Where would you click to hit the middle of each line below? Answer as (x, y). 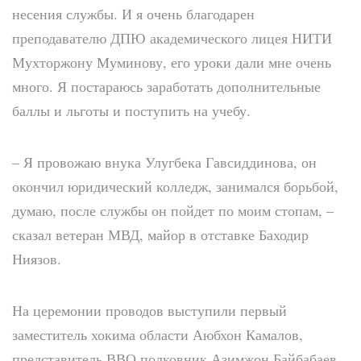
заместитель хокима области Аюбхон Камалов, (158, 334)
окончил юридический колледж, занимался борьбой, (175, 186)
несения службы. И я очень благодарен (133, 13)
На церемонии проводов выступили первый (149, 310)
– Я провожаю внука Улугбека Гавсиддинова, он (164, 162)
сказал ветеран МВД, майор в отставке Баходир (160, 234)
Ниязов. (37, 258)
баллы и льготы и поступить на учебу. (131, 110)
